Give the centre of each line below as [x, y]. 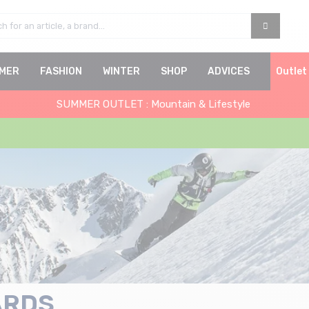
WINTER [121, 71]
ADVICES [229, 71]
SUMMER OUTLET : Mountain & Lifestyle [154, 104]
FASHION [61, 71]
